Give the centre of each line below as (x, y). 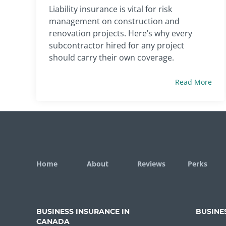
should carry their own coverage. (111, 57)
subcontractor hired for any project (117, 45)
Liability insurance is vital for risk (110, 9)
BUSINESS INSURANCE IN (83, 211)
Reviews (151, 163)
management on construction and (114, 21)
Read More (194, 82)
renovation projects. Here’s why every (121, 33)
